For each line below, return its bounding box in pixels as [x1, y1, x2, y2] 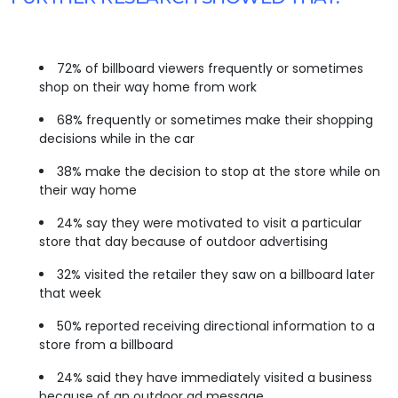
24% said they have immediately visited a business [57, 368, 372, 386]
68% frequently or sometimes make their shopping [57, 110, 373, 129]
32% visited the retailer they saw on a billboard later [57, 265, 375, 283]
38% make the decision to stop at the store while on [57, 162, 380, 180]
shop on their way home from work [39, 77, 257, 96]
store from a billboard [39, 335, 173, 354]
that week [39, 283, 101, 302]
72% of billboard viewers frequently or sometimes [57, 59, 363, 77]
